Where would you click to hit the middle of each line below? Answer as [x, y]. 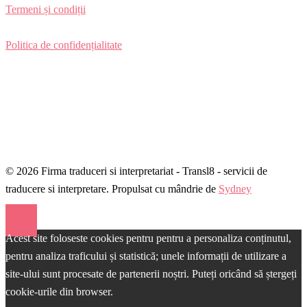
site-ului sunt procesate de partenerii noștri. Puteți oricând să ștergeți [151, 274]
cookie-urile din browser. [59, 292]
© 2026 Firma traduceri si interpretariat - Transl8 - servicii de [136, 171]
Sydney [235, 189]
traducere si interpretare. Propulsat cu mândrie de [112, 189]
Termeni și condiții [46, 10]
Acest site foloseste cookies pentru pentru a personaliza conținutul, [148, 238]
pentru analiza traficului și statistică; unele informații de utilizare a [146, 256]
